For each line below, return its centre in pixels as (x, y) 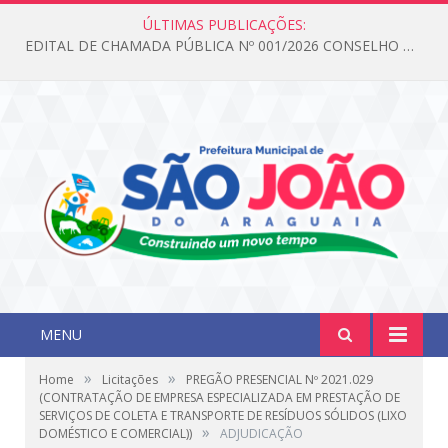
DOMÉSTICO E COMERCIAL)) (115, 434)
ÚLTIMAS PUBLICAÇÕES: (224, 24)
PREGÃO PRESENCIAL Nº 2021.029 (279, 380)
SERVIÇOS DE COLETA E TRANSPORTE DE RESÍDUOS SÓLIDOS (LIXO (223, 416)
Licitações (130, 380)
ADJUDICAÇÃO (261, 434)
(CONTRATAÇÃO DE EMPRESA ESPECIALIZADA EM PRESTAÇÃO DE (219, 398)
